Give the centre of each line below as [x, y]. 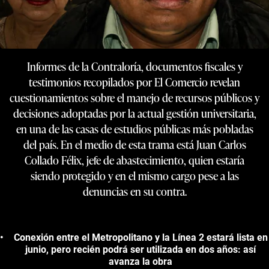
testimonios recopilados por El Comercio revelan [134, 82]
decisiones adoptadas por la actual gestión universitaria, [134, 113]
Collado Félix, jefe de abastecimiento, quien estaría [134, 160]
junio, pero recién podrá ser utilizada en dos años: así [141, 249]
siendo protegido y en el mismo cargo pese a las [134, 175]
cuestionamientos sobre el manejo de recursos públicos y [134, 97]
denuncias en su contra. [134, 191]
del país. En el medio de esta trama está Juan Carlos [134, 144]
